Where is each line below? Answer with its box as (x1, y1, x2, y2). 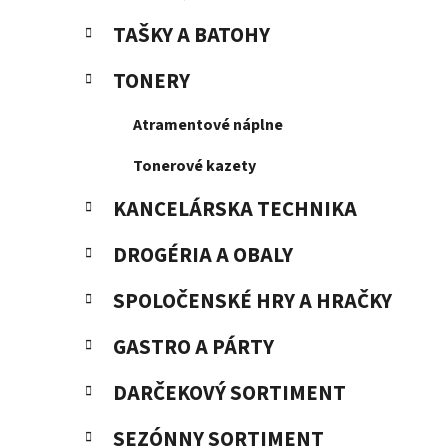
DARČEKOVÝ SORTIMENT (113, 379, 346, 409)
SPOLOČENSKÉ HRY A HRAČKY (113, 287, 392, 317)
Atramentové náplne (133, 114, 283, 137)
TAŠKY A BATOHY (113, 21, 270, 51)
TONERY (113, 67, 190, 97)
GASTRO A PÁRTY (113, 333, 274, 363)
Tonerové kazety (133, 155, 256, 178)
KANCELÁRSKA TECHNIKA (113, 195, 357, 225)
